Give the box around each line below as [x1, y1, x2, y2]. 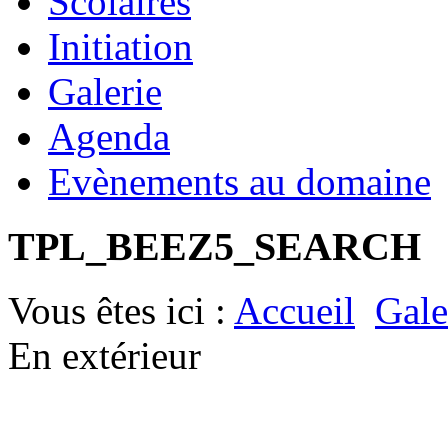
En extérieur [8, 334, 201, 378]
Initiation [48, 24, 193, 68]
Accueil [234, 289, 355, 333]
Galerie [48, 69, 162, 113]
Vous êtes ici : [8, 289, 234, 333]
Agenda [48, 114, 170, 158]
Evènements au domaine [48, 159, 431, 203]
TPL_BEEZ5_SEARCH [8, 223, 421, 269]
